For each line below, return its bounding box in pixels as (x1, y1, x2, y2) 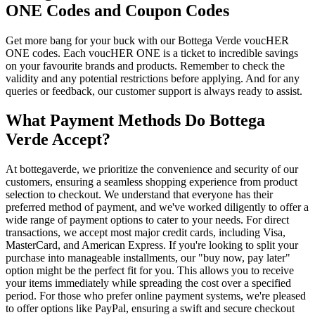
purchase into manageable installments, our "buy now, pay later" (6, 252, 290, 264)
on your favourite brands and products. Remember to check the (6, 59, 285, 72)
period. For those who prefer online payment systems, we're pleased (6, 290, 306, 302)
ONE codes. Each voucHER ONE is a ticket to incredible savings (6, 46, 298, 59)
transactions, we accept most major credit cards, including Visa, (6, 226, 285, 239)
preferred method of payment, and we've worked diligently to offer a (6, 201, 309, 214)
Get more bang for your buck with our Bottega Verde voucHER (6, 34, 289, 46)
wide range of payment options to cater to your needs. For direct (6, 214, 289, 226)
